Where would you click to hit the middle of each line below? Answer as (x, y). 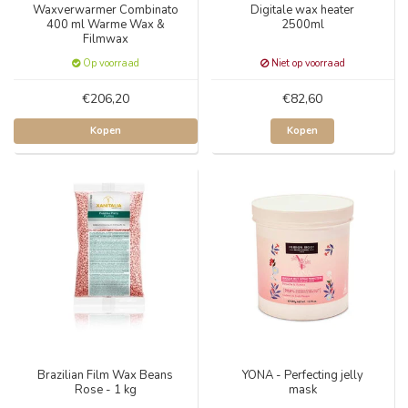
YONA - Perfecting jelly (302, 375)
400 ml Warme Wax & (105, 24)
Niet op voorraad (306, 63)
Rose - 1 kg (105, 390)
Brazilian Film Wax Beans (106, 375)
